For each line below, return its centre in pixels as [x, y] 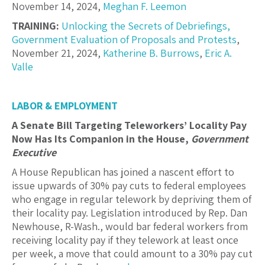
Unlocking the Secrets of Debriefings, [146, 26]
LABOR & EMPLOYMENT [65, 106]
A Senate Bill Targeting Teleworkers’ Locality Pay [129, 125]
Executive [34, 153]
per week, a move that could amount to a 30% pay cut [132, 254]
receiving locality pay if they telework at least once [125, 240]
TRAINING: [35, 26]
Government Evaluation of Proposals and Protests [124, 40]
